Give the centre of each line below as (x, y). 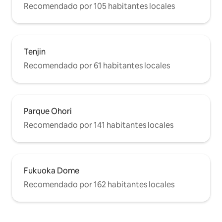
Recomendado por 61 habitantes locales (97, 66)
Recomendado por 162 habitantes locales (99, 185)
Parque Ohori (48, 111)
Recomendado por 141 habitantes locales (99, 125)
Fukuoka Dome (52, 171)
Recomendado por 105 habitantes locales (99, 6)
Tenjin (35, 52)
